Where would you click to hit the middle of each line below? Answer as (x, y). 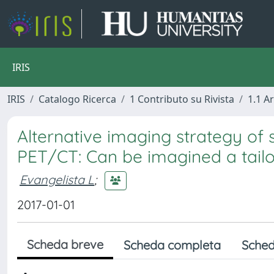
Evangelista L (57, 179)
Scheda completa (172, 245)
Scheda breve (65, 244)
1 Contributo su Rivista (182, 99)
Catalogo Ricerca (77, 99)
